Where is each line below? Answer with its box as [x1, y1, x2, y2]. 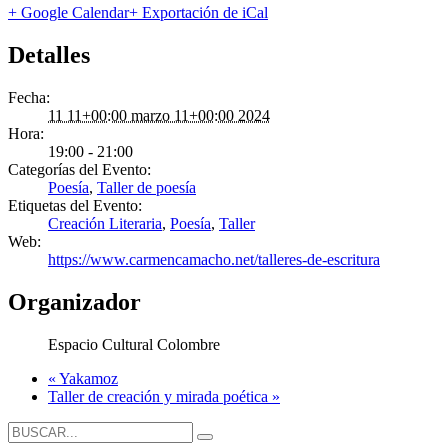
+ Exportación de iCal [129, 4, 268, 22]
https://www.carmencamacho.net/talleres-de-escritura [48, 250, 380, 268]
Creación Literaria [48, 214, 162, 232]
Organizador [8, 288, 141, 315]
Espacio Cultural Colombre [48, 335, 220, 353]
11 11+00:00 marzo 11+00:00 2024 [48, 106, 270, 124]
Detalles [8, 42, 90, 69]
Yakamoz [56, 369, 118, 387]
